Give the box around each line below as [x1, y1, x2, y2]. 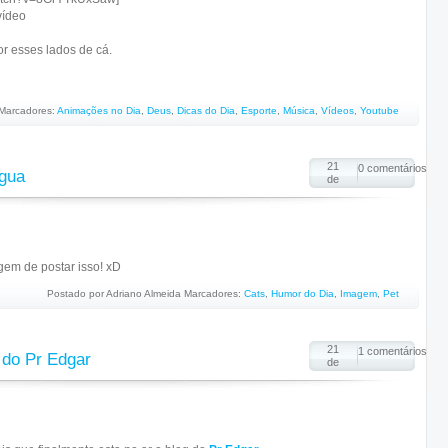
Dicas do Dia [177, 105, 235, 116]
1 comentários [358, 345, 427, 357]
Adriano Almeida [106, 288, 181, 299]
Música [283, 105, 315, 116]
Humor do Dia [271, 288, 334, 299]
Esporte [241, 105, 277, 116]
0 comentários [358, 162, 427, 174]
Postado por [47, 288, 106, 299]
